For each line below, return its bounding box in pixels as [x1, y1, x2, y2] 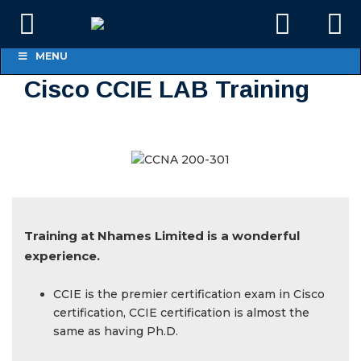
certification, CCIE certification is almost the [53, 305, 309, 320]
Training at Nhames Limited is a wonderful [24, 228, 300, 243]
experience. [24, 248, 100, 263]
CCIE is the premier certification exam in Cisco [53, 287, 325, 301]
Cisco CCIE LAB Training [24, 76, 309, 102]
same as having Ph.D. [53, 324, 178, 338]
